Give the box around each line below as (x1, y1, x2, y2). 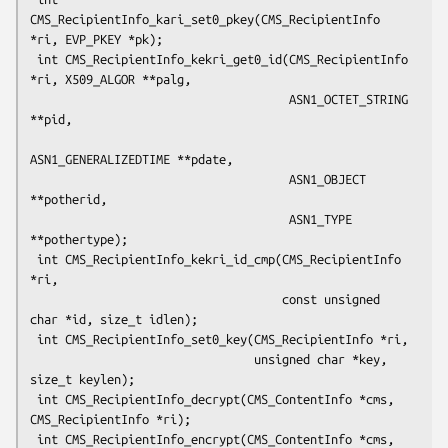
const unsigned (30, 291, 282, 306)
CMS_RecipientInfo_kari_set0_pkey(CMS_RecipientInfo (30, 11, 380, 26)
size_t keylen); (30, 371, 135, 386)
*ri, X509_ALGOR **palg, (30, 71, 191, 86)
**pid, (30, 111, 72, 126)
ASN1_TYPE (30, 211, 289, 226)
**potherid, (30, 191, 107, 206)
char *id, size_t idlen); (30, 311, 198, 326)
